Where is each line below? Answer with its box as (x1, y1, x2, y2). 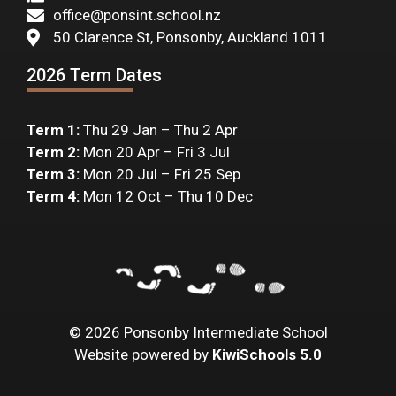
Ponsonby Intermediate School (119, 323, 328, 341)
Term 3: (27, 165, 80, 184)
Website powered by (74, 345, 212, 363)
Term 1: (27, 121, 80, 140)
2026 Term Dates (27, 65, 162, 87)
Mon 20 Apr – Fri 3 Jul (80, 143, 230, 162)
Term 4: (27, 187, 80, 206)
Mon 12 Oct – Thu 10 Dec (80, 187, 253, 206)
